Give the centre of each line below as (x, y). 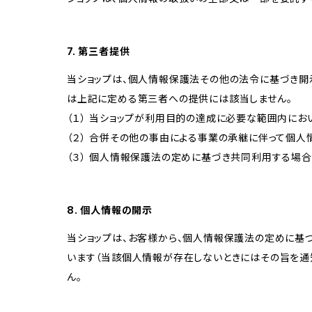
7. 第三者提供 (99, 51)
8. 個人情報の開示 (110, 210)
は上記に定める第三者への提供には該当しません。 (180, 98)
